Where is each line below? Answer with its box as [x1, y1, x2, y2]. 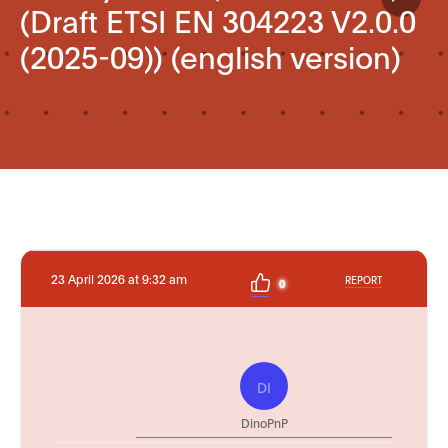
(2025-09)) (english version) [20, 36, 401, 75]
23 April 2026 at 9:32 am [51, 271, 187, 286]
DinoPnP [240, 415, 288, 430]
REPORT [345, 272, 382, 286]
